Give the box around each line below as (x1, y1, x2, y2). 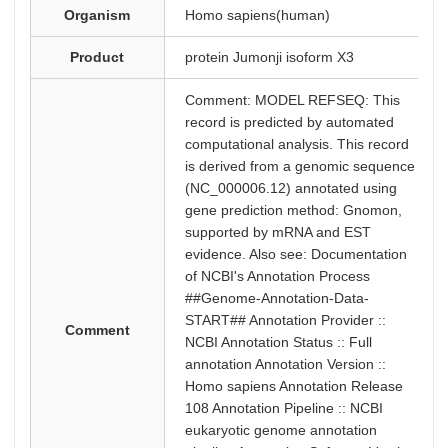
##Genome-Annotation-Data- (184, 290, 369, 306)
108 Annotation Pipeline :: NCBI (184, 400, 383, 416)
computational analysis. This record (184, 136, 409, 152)
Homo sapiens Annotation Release (184, 378, 403, 394)
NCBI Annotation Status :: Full (184, 334, 372, 350)
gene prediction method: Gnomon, (184, 202, 402, 218)
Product (70, 49, 125, 65)
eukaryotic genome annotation (184, 422, 377, 438)
